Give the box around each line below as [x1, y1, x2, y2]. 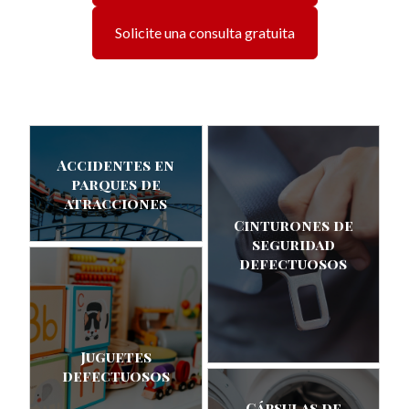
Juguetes [79, 346, 152, 366]
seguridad [251, 235, 335, 255]
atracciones [64, 193, 168, 213]
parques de [70, 173, 161, 194]
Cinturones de [233, 215, 353, 236]
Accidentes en [57, 154, 175, 174]
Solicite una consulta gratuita [114, 24, 295, 42]
